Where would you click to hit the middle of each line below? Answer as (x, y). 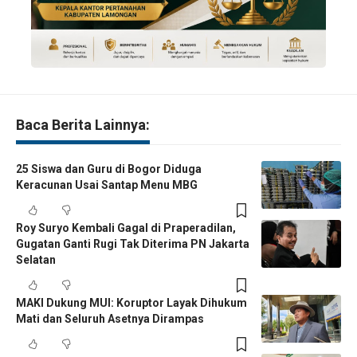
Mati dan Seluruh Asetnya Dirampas (110, 319)
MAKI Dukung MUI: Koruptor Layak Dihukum (131, 303)
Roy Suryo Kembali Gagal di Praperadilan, (126, 228)
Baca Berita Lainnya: (83, 125)
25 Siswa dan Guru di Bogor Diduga (109, 169)
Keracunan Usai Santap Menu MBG (107, 185)
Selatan (36, 260)
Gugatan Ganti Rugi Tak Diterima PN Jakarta (133, 244)
